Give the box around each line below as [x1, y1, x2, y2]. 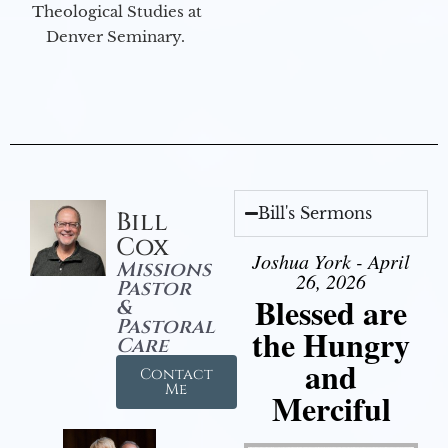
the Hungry [252, 321, 410, 369]
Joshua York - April [252, 248, 410, 275]
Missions [115, 256, 211, 284]
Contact [139, 364, 213, 386]
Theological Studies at [32, 2, 202, 22]
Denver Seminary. [45, 27, 189, 47]
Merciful [271, 385, 391, 433]
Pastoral [115, 313, 215, 341]
